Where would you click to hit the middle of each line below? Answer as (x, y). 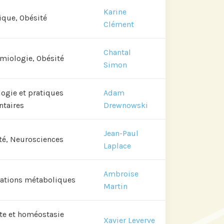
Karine (115, 11)
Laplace (117, 145)
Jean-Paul (121, 133)
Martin (115, 186)
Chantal (117, 52)
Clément (119, 24)
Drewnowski (126, 105)
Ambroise (121, 173)
